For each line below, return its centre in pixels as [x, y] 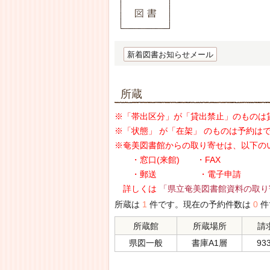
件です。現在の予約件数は [200, 204]
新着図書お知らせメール [170, 55]
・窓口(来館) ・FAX [168, 160]
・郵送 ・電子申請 [178, 174]
